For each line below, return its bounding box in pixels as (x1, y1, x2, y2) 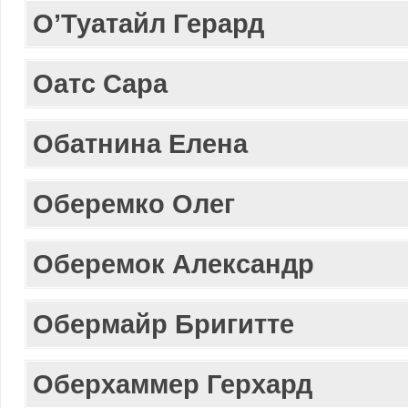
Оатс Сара (33, 68, 168, 98)
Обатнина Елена (33, 128, 248, 158)
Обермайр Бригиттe (33, 309, 294, 339)
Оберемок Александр (33, 249, 314, 279)
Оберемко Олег (33, 189, 235, 219)
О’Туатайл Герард (33, 8, 264, 38)
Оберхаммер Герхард (33, 369, 312, 399)
